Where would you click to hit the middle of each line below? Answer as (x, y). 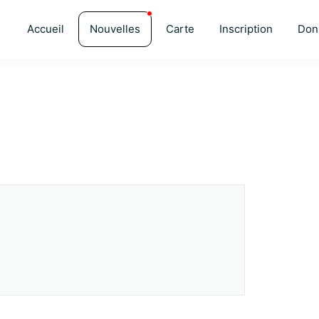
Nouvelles (115, 29)
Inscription (246, 29)
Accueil (45, 29)
